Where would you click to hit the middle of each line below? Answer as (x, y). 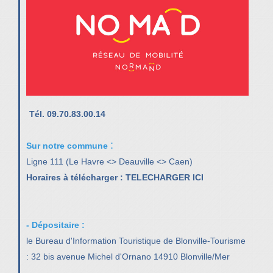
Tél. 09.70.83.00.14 (67, 114)
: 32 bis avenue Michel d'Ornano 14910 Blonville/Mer (128, 256)
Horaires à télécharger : (76, 177)
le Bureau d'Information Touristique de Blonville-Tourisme (136, 240)
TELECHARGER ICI (165, 177)
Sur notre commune (68, 145)
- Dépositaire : (55, 225)
